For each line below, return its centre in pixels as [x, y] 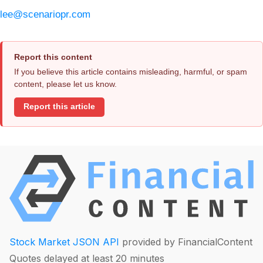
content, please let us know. [65, 84]
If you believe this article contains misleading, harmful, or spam [131, 71]
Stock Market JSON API [64, 242]
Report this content [53, 57]
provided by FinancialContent [186, 242]
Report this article [59, 107]
